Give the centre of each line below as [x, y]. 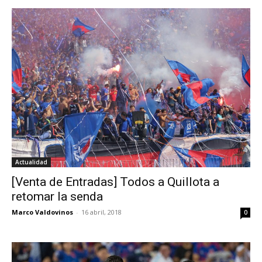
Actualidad [31, 162]
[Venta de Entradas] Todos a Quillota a [116, 182]
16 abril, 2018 [101, 212]
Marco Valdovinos [42, 212]
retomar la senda [57, 197]
